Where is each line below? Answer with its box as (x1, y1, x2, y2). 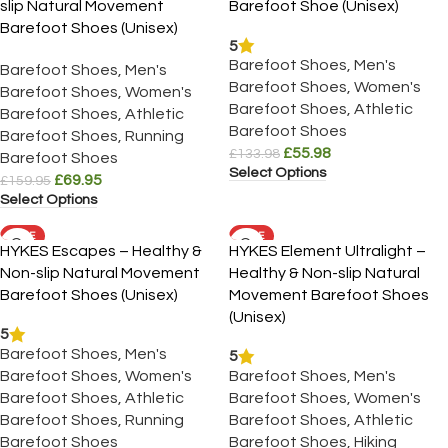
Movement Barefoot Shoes (229, 286, 429, 303)
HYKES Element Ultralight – (229, 242, 426, 259)
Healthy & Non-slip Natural (229, 264, 420, 281)
